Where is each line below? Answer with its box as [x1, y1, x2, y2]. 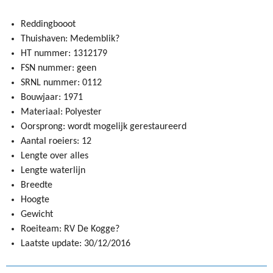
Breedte [21, 180, 52, 190]
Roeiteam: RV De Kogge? [21, 224, 119, 234]
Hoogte [21, 194, 49, 205]
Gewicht [21, 209, 53, 219]
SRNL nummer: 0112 [21, 77, 102, 88]
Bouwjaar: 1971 [21, 92, 83, 102]
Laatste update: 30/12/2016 [21, 238, 130, 249]
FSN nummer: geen [21, 63, 96, 73]
